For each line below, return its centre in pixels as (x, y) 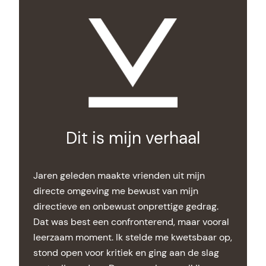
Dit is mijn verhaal (133, 138)
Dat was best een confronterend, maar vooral (131, 221)
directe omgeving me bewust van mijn (116, 191)
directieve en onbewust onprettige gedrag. (126, 206)
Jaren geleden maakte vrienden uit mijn (119, 175)
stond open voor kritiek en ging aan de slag (126, 252)
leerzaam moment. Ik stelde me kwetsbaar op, (133, 237)
